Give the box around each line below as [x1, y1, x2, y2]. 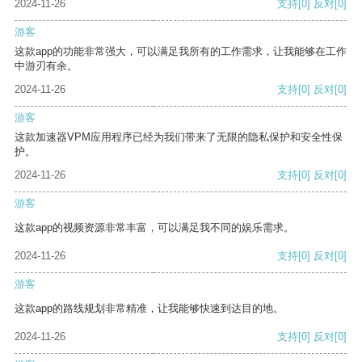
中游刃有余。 [15, 60, 78, 73]
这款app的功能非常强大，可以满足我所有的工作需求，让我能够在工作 [15, 45, 347, 58]
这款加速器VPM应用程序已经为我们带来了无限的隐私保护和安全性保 [15, 131, 343, 144]
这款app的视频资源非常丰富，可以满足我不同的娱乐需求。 [15, 221, 294, 234]
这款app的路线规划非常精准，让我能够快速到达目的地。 [15, 302, 284, 315]
